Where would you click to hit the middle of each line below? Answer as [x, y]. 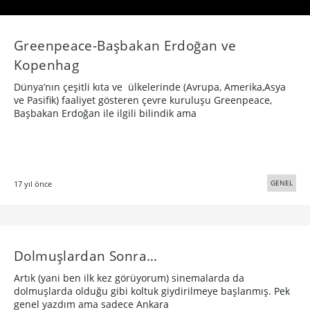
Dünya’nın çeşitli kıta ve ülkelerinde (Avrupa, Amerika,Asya [150, 87]
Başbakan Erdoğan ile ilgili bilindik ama [105, 113]
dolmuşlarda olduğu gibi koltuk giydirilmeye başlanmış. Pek [152, 291]
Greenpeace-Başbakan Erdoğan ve [125, 46]
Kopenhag [47, 65]
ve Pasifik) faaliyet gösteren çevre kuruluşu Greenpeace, [143, 100]
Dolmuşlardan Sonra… [86, 256]
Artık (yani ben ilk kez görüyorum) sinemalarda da [129, 278]
